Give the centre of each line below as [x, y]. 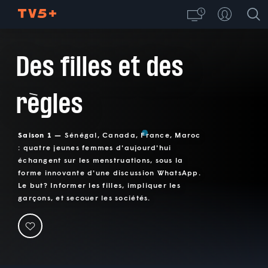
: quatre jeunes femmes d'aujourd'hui [95, 148]
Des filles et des [100, 66]
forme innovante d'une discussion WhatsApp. [109, 173]
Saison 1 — [41, 135]
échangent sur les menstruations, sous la [101, 160]
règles [49, 103]
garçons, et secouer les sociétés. [84, 198]
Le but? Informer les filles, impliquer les [99, 185]
